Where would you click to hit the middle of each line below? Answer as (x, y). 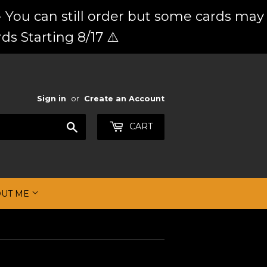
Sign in (52, 99)
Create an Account (124, 99)
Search (94, 125)
